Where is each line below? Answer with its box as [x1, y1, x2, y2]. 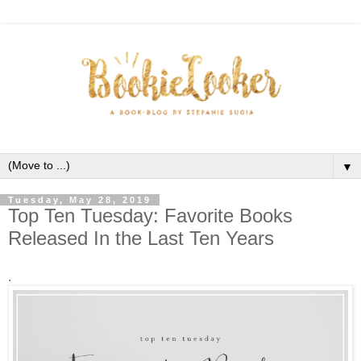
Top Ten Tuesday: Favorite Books [8, 205, 293, 227]
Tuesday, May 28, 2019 [8, 195, 151, 205]
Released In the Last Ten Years [8, 227, 274, 250]
